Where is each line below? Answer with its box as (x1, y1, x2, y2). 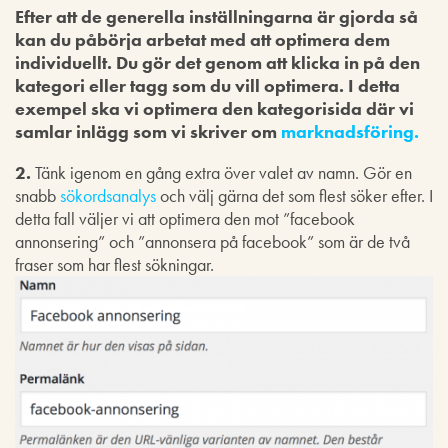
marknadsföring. (281, 119, 419, 143)
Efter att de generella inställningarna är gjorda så (15, 4, 418, 28)
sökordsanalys (60, 183, 156, 207)
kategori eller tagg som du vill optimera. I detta (15, 73, 400, 97)
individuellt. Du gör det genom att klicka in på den (15, 50, 420, 74)
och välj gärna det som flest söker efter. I (156, 183, 433, 207)
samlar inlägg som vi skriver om (15, 119, 281, 143)
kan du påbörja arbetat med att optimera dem (15, 27, 390, 51)
